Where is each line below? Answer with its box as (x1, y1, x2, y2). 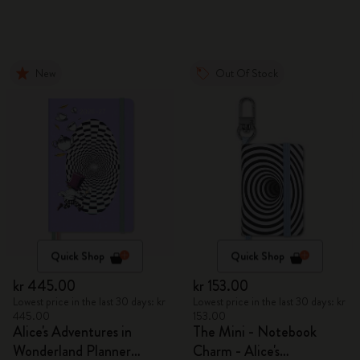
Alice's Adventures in (13, 321, 132, 342)
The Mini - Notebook (193, 321, 317, 342)
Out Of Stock (215, 65, 278, 81)
